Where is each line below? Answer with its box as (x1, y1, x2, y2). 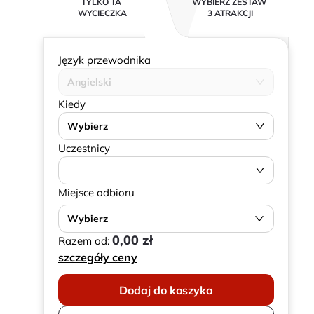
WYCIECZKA (78, 8, 127, 18)
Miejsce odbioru (58, 186, 135, 199)
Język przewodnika (58, 53, 151, 67)
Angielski (67, 76, 111, 88)
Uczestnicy (58, 142, 110, 155)
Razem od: (58, 234, 112, 247)
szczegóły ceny (58, 250, 137, 264)
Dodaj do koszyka (119, 282, 213, 297)
